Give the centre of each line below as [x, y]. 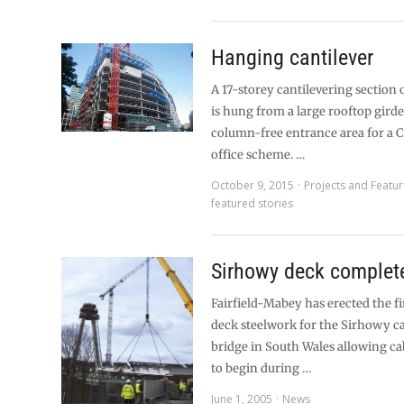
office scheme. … [258, 155]
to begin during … [262, 368]
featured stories [252, 203]
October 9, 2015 [253, 185]
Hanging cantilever [293, 58]
